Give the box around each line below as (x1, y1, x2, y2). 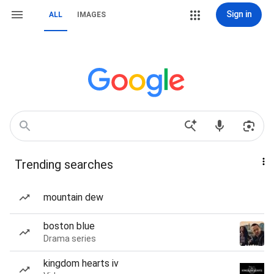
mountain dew (43, 191, 103, 203)
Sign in (226, 9, 252, 19)
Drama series (43, 234, 96, 243)
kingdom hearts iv (43, 257, 119, 269)
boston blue (43, 220, 95, 232)
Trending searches (15, 157, 113, 172)
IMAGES (77, 10, 106, 19)
